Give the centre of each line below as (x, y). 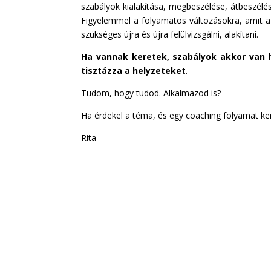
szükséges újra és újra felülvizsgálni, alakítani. (170, 34)
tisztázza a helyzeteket (134, 70)
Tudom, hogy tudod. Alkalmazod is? (151, 93)
